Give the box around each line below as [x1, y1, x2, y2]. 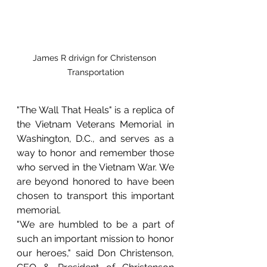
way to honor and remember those [17, 147, 174, 159]
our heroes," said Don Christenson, [17, 247, 174, 259]
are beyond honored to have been [17, 175, 174, 187]
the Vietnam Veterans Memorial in [17, 118, 174, 130]
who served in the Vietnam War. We [17, 161, 174, 173]
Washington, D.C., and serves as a [17, 132, 174, 144]
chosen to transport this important [17, 190, 174, 201]
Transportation [67, 67, 124, 77]
